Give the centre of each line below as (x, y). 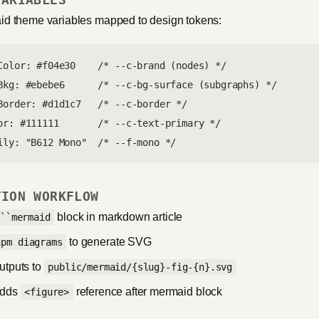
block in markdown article (119, 217)
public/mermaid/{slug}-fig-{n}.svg (140, 267)
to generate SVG (109, 242)
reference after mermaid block (148, 292)
